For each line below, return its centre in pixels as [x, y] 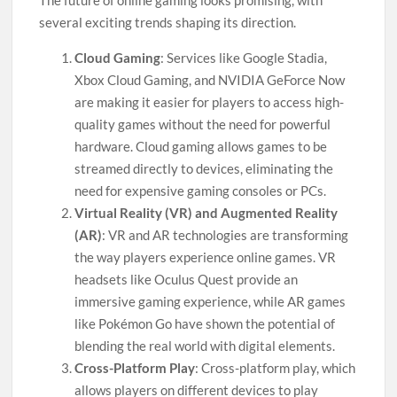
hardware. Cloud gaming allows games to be [201, 146]
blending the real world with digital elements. [205, 346]
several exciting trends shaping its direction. [168, 22]
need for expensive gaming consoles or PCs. [201, 191]
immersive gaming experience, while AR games [210, 301]
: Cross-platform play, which [276, 368]
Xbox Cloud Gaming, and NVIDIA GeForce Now [210, 80]
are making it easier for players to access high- [210, 102]
